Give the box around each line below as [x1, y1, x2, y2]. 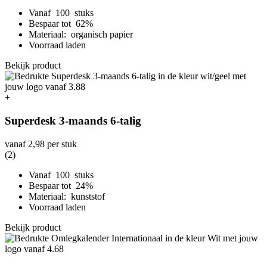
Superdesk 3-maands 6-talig [5, 114, 141, 127]
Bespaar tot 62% [29, 18, 95, 29]
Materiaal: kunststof [29, 191, 105, 201]
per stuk [45, 138, 77, 149]
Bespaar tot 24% [29, 180, 95, 191]
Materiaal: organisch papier [29, 29, 133, 40]
